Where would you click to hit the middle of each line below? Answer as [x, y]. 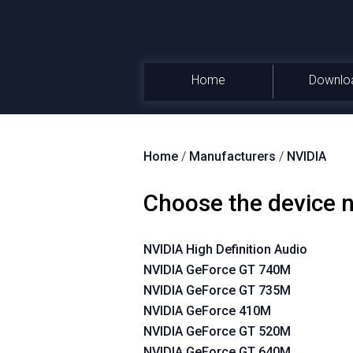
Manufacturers [232, 156]
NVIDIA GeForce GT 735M [217, 290]
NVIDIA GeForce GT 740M [217, 270]
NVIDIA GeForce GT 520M [217, 331]
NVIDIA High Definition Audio [225, 249]
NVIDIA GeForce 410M [207, 311]
